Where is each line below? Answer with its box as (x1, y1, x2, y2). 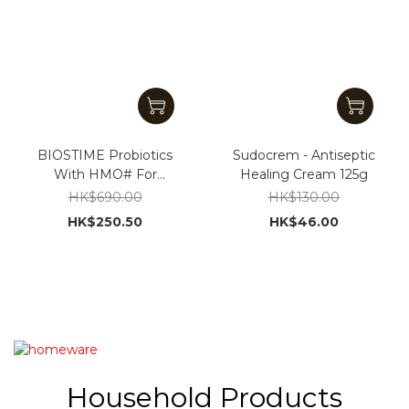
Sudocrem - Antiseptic (232, 146, 375, 163)
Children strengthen (41, 184, 170, 202)
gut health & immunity (32, 204, 178, 221)
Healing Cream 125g (239, 165, 368, 183)
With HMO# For (53, 165, 157, 183)
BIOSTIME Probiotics (37, 146, 173, 163)
